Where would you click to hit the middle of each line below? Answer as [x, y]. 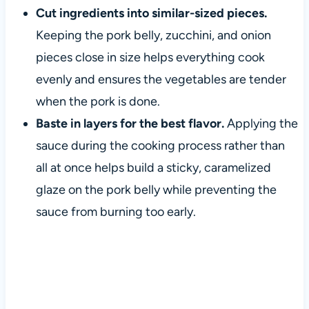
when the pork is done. [98, 102]
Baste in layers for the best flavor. [130, 124]
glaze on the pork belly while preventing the [156, 190]
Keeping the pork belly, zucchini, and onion [153, 36]
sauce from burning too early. [116, 212]
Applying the [261, 124]
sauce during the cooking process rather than [160, 146]
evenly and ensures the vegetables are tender [161, 80]
